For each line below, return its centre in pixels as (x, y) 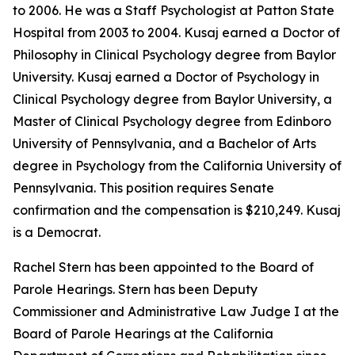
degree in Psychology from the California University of (177, 166)
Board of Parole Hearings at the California (143, 334)
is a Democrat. (57, 232)
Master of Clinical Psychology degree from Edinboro (172, 121)
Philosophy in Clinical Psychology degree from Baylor (174, 55)
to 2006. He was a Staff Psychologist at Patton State (174, 10)
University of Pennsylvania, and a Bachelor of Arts (164, 143)
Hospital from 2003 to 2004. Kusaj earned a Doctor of (176, 32)
